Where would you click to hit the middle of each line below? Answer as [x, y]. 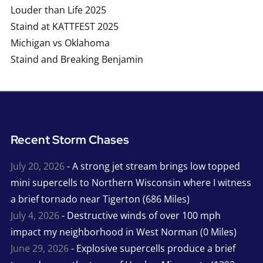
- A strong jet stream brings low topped [152, 166]
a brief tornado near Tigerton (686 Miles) [100, 199]
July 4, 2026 [35, 215]
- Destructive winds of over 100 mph [140, 215]
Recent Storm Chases [70, 139]
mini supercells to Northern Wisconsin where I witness [131, 182]
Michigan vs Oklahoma [60, 43]
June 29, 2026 [39, 248]
